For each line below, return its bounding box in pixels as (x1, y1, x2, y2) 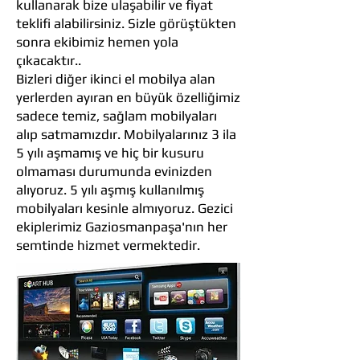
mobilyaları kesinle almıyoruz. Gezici (16, 200, 233, 216)
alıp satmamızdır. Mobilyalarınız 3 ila (16, 126, 236, 142)
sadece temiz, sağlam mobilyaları (16, 108, 217, 124)
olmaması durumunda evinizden (16, 163, 212, 179)
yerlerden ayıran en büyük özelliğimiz (16, 89, 240, 105)
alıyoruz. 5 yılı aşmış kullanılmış (16, 182, 204, 198)
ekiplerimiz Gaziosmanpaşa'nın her (16, 219, 227, 235)
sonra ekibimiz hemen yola (16, 34, 178, 50)
